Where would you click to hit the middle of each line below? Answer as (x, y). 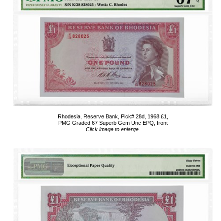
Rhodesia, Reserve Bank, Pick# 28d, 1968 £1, (113, 116)
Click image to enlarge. (113, 129)
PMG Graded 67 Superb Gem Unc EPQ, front (113, 123)
